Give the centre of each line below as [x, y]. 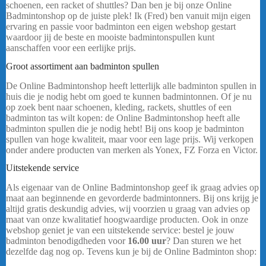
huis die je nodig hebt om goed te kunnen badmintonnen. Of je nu [129, 96]
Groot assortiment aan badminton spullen [83, 66]
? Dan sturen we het [204, 241]
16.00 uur [147, 241]
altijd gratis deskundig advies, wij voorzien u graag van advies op [128, 209]
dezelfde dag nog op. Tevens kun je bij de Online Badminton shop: [131, 252]
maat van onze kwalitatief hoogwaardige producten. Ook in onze [127, 220]
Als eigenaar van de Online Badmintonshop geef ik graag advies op [132, 188]
